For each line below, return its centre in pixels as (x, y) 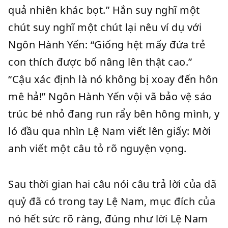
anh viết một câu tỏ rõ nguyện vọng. (97, 148)
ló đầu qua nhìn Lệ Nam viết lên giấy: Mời (110, 131)
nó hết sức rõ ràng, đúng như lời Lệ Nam (108, 219)
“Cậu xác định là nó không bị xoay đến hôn (113, 79)
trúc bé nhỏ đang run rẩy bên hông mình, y (114, 114)
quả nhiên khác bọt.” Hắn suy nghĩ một (104, 10)
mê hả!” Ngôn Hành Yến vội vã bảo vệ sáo (110, 96)
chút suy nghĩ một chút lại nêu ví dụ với (105, 27)
